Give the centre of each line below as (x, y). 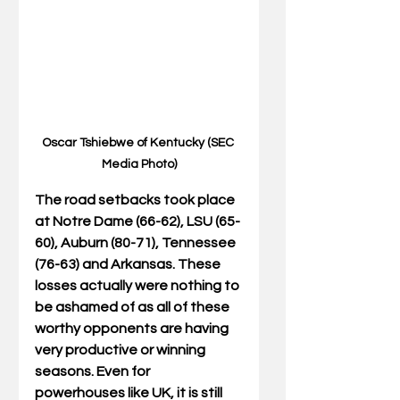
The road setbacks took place (136, 200)
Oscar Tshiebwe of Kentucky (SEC (139, 143)
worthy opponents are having (133, 329)
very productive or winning (121, 350)
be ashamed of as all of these (133, 308)
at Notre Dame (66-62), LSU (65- (137, 222)
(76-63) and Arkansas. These (129, 265)
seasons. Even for (94, 372)
